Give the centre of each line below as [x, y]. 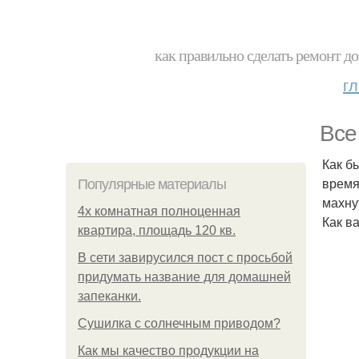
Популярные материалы [152, 184]
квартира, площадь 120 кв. [157, 230]
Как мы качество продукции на [168, 351]
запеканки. [109, 296]
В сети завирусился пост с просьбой [185, 258]
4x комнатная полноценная [159, 211]
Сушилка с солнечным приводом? [179, 323]
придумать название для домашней [184, 277]
